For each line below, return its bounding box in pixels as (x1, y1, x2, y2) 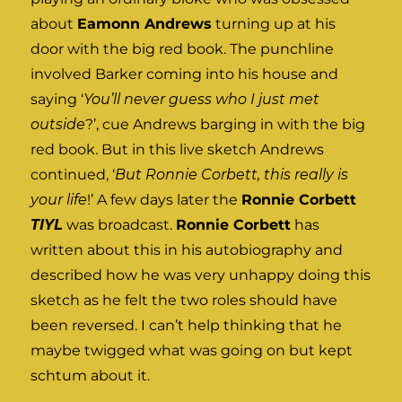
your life (31, 191, 88, 209)
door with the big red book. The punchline (31, 40, 335, 58)
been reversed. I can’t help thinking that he (31, 317, 343, 335)
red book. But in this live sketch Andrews (31, 141, 325, 159)
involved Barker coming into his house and (31, 66, 339, 83)
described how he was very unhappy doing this (31, 267, 371, 284)
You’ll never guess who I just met (83, 91, 320, 109)
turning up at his (212, 15, 336, 33)
